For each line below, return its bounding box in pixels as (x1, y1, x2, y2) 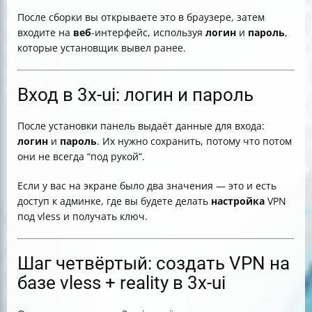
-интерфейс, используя (91, 26, 205, 39)
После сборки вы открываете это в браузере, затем (17, 10, 265, 24)
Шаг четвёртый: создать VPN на (17, 253, 290, 274)
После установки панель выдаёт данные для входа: (17, 119, 265, 132)
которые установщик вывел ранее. (17, 41, 186, 54)
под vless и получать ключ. (17, 210, 148, 223)
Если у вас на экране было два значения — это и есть (17, 179, 276, 192)
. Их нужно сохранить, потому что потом (97, 134, 292, 148)
